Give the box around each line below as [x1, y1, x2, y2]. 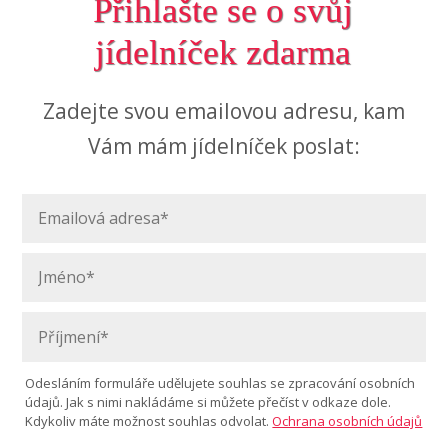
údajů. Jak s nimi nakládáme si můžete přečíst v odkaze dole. [25, 392, 392, 411]
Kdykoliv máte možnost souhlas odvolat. [25, 411, 273, 430]
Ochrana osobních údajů [272, 411, 423, 430]
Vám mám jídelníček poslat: [88, 131, 360, 160]
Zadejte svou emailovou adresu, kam [43, 96, 405, 125]
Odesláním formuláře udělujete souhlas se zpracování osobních [25, 373, 416, 392]
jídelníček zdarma [95, 32, 352, 72]
